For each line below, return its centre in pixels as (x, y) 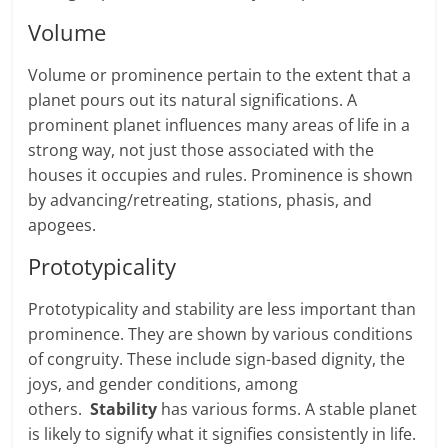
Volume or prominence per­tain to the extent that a (220, 75)
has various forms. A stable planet (289, 409)
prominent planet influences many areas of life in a (219, 125)
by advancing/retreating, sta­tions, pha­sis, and (200, 200)
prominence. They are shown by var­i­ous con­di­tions (221, 334)
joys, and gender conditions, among (163, 384)
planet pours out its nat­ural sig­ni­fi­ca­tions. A (193, 100)
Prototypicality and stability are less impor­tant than (222, 309)
